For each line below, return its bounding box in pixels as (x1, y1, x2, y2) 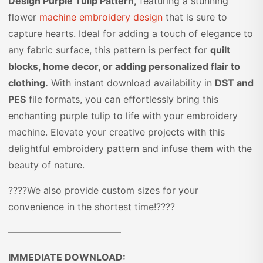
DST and (215, 77, 254, 89)
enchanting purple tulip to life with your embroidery (8, 110, 238, 122)
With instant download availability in (48, 77, 215, 89)
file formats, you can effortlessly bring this (26, 93, 218, 105)
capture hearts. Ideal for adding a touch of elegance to (8, 28, 253, 39)
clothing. (8, 77, 48, 89)
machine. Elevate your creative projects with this (8, 126, 225, 138)
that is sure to (163, 11, 227, 23)
